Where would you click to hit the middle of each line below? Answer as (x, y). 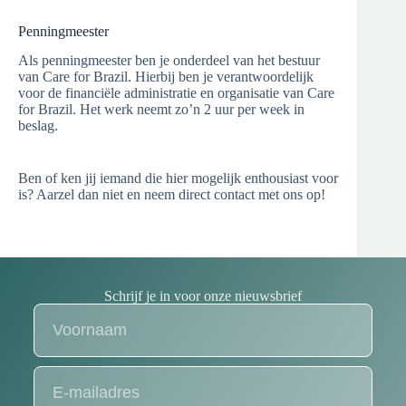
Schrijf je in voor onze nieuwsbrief (203, 296)
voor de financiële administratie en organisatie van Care (176, 93)
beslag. (38, 126)
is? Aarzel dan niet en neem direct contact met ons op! (172, 195)
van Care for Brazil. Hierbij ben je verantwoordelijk (166, 77)
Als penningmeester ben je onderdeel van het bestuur (169, 61)
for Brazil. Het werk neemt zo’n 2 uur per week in (161, 110)
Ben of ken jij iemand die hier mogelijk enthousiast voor (178, 179)
